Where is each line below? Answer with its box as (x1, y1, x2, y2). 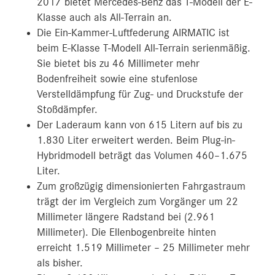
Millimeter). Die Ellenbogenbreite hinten (37, 227, 216, 238)
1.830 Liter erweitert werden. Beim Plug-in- (37, 135, 235, 146)
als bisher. (37, 258, 83, 269)
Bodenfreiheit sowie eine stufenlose (37, 74, 198, 85)
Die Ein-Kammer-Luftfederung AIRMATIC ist (37, 28, 230, 39)
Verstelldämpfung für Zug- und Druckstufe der (37, 89, 243, 100)
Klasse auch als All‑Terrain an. (37, 12, 172, 23)
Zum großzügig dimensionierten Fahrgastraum (37, 181, 246, 192)
